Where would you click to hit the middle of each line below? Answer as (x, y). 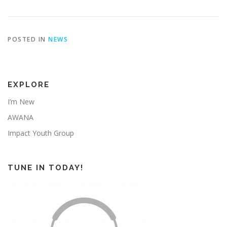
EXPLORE (29, 85)
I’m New (21, 102)
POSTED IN (28, 40)
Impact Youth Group (41, 133)
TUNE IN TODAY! (46, 168)
